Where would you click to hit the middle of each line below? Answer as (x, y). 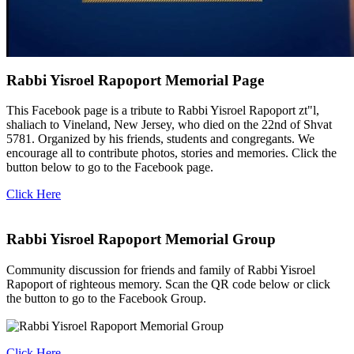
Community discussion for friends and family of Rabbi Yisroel (161, 269)
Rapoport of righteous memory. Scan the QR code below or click (168, 284)
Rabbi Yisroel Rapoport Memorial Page (135, 80)
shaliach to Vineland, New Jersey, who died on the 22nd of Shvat (169, 125)
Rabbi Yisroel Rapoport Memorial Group (141, 239)
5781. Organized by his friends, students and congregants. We (160, 139)
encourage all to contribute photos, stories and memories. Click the (171, 153)
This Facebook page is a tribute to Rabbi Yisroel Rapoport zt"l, (163, 111)
